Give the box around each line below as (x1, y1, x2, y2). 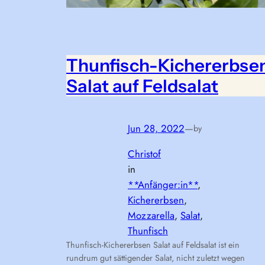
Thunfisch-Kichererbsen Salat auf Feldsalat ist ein (66, 239, 240, 251)
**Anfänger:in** (128, 177, 198, 192)
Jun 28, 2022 (128, 121, 185, 136)
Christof (128, 147, 161, 161)
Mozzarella (128, 208, 174, 223)
